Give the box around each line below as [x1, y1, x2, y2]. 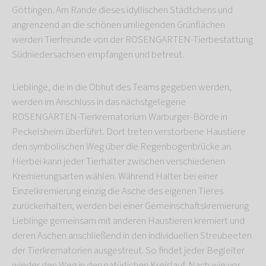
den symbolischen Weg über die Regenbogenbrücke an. [12, 140, 233, 154]
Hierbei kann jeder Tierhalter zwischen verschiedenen [12, 154, 225, 169]
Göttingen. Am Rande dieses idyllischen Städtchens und [12, 3, 233, 18]
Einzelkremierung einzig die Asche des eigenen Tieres [12, 184, 223, 199]
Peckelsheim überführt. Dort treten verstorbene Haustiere [12, 125, 246, 140]
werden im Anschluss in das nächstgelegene [12, 95, 186, 110]
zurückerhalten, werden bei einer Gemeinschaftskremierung [12, 199, 249, 214]
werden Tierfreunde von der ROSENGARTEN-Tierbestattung [12, 33, 253, 47]
